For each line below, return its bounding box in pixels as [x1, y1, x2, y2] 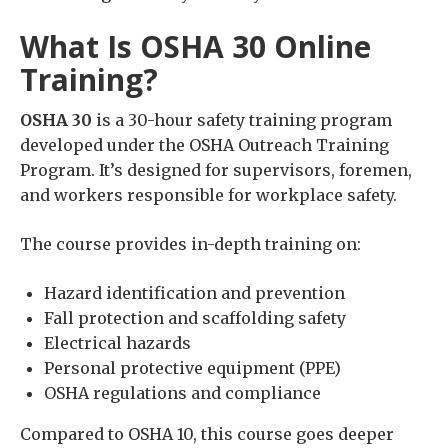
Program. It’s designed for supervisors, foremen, [20, 160, 412, 181]
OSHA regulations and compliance [44, 383, 321, 404]
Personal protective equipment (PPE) [44, 358, 341, 379]
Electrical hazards [44, 333, 191, 354]
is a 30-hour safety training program [92, 110, 392, 131]
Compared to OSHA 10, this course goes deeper [20, 424, 394, 445]
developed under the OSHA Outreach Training [20, 135, 389, 156]
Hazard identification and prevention [44, 283, 345, 304]
